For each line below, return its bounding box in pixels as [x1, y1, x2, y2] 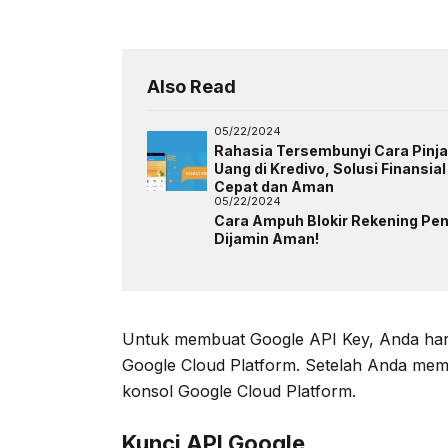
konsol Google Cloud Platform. [122, 380, 356, 401]
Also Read [147, 75, 236, 97]
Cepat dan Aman [213, 177, 334, 195]
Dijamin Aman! [213, 229, 319, 247]
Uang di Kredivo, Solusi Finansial [213, 159, 446, 177]
